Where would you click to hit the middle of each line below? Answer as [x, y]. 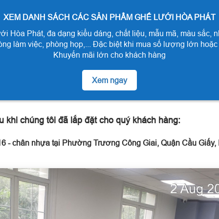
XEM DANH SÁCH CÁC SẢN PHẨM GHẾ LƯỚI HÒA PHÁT [109, 17]
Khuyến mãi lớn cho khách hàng [109, 55]
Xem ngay [109, 80]
